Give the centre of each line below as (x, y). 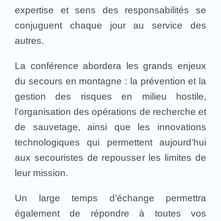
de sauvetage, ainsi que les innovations (110, 127)
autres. (29, 40)
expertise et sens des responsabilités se (110, 10)
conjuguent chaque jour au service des (110, 25)
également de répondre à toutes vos (110, 213)
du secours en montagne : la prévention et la (110, 81)
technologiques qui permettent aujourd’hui (110, 142)
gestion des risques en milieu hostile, (110, 96)
